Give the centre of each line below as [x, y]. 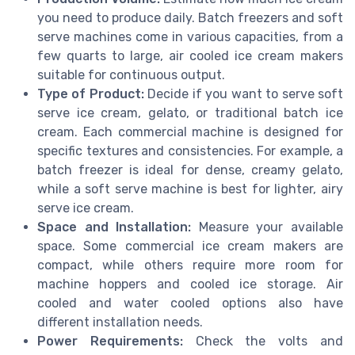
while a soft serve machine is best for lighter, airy [190, 189]
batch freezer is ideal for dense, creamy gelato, [190, 170]
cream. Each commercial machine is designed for [190, 132]
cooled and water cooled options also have [190, 303]
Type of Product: [91, 94]
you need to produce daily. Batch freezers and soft [190, 17]
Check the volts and [263, 341]
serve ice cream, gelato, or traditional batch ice [190, 113]
